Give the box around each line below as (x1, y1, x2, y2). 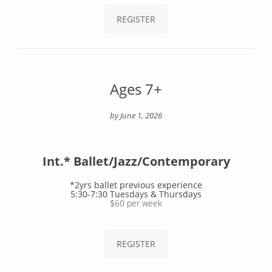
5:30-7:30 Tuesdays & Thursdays (70, 188, 202, 200)
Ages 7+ (110, 78, 162, 99)
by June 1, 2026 (110, 109, 162, 121)
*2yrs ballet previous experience (70, 178, 202, 191)
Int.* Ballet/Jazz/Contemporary (42, 152, 230, 169)
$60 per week (110, 197, 162, 209)
